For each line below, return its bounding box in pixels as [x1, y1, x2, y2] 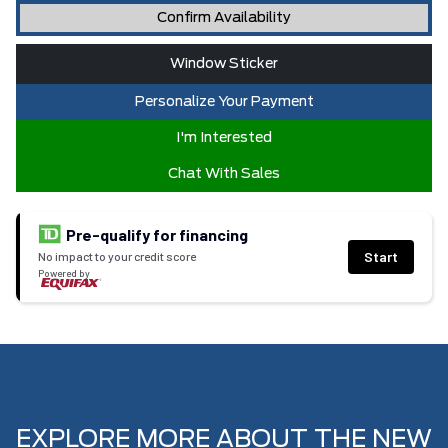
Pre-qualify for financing [62, 224, 248, 244]
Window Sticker [170, 56, 278, 71]
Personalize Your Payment [134, 94, 314, 109]
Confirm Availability [157, 10, 291, 25]
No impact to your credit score [38, 248, 196, 263]
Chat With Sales [168, 166, 280, 181]
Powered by [38, 266, 90, 279]
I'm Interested [176, 130, 272, 145]
